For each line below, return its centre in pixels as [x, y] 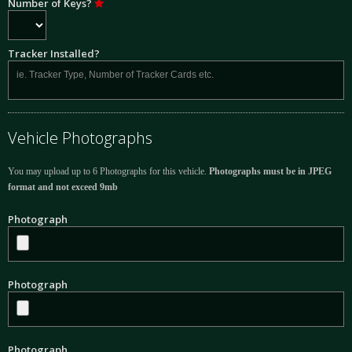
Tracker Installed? [54, 54]
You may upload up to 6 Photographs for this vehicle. [108, 172]
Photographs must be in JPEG [270, 172]
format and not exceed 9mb [63, 187]
